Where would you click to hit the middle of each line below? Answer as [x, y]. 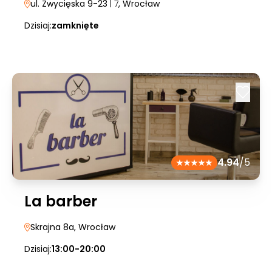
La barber [61, 201]
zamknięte [75, 25]
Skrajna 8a [52, 227]
